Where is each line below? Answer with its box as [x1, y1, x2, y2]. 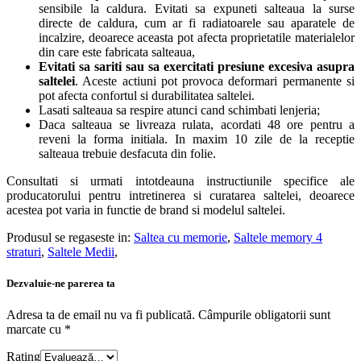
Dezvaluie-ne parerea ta [6, 277, 115, 290]
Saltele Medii [48, 244, 114, 259]
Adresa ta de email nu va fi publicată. [6, 308, 195, 322]
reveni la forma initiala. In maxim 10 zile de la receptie [39, 131, 355, 146]
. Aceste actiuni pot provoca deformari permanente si [75, 73, 355, 88]
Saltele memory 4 [234, 230, 322, 244]
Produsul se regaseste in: [6, 230, 134, 244]
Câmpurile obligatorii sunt [198, 308, 330, 322]
